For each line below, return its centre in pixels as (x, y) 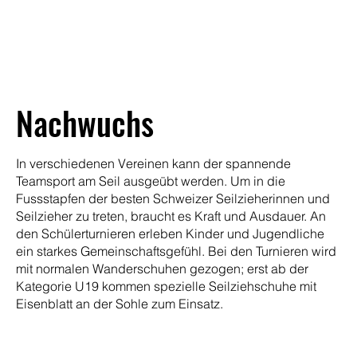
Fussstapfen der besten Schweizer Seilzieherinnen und (173, 198)
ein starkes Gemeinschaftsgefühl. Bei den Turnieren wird (176, 251)
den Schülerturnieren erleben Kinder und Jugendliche (170, 233)
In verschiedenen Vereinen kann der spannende (153, 163)
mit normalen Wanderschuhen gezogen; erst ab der (162, 268)
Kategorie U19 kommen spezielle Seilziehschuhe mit (166, 286)
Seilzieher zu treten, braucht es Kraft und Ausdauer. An (171, 216)
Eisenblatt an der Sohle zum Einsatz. (120, 303)
